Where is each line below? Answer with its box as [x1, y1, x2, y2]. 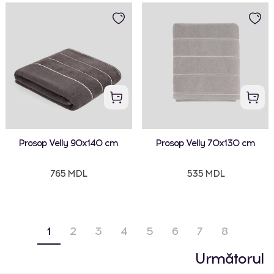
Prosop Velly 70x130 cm [155, 137, 256, 149]
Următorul [194, 250, 264, 268]
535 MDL [186, 168, 224, 179]
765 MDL [50, 168, 87, 179]
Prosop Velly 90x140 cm [18, 137, 119, 149]
